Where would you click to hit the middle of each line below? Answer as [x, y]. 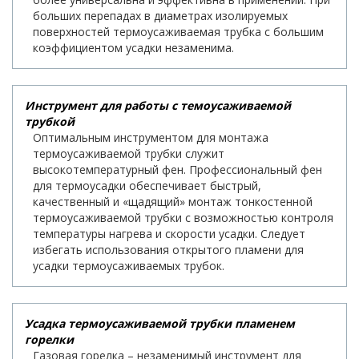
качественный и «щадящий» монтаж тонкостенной [173, 201]
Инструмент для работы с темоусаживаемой [158, 105]
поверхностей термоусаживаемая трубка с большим [178, 31]
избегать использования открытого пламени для [168, 249]
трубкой [50, 121]
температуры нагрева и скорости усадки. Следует [169, 233]
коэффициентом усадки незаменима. [133, 47]
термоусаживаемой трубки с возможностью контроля [183, 217]
